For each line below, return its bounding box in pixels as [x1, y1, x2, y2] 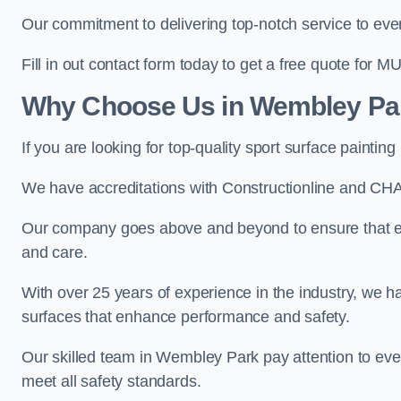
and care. [21, 243, 88, 261]
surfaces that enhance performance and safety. [21, 308, 350, 326]
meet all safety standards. [21, 372, 201, 390]
